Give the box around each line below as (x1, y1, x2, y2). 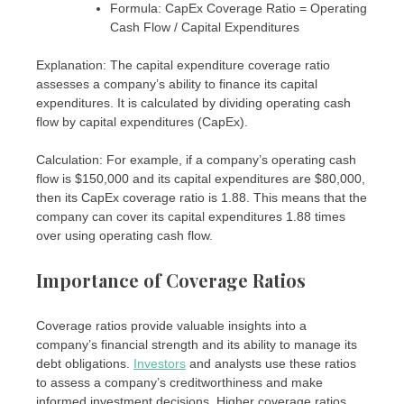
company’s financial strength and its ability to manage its (36, 336, 357, 352)
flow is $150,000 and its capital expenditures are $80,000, (36, 170, 365, 186)
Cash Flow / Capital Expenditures (110, 19, 299, 34)
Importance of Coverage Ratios (36, 268, 306, 293)
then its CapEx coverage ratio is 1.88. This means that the (36, 189, 367, 205)
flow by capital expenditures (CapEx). (36, 114, 248, 129)
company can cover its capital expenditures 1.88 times (36, 208, 345, 224)
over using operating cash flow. (36, 227, 213, 243)
